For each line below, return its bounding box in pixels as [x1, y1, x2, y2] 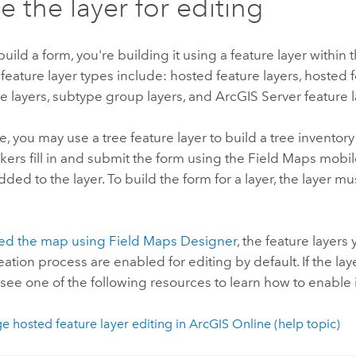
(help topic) [270, 315, 340, 331]
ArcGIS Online [188, 315, 271, 331]
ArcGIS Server [215, 87, 302, 104]
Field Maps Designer [109, 233, 238, 250]
